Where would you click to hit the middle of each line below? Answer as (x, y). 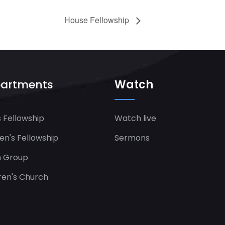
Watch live (135, 119)
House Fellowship (98, 20)
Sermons (132, 138)
